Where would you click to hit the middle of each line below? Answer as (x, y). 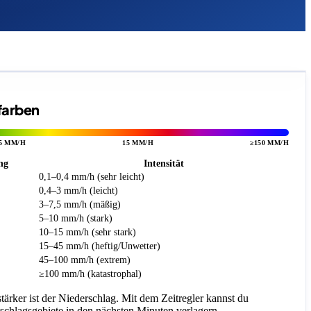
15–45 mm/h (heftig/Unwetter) (100, 246)
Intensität (163, 163)
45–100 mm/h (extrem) (85, 260)
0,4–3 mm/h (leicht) (78, 190)
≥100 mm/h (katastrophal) (90, 274)
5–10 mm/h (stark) (76, 218)
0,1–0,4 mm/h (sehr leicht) (92, 176)
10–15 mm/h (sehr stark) (87, 232)
